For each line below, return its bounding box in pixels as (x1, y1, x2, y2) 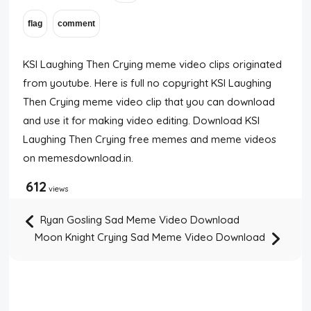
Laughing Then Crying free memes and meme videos (23, 133, 277, 146)
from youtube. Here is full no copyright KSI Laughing (23, 76, 272, 90)
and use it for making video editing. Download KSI (23, 114, 260, 127)
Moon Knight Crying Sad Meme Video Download (34, 230, 268, 244)
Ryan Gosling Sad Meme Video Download (37, 213, 240, 227)
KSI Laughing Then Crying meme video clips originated (23, 58, 283, 71)
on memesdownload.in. (23, 151, 134, 165)
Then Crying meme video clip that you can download (23, 95, 276, 108)
